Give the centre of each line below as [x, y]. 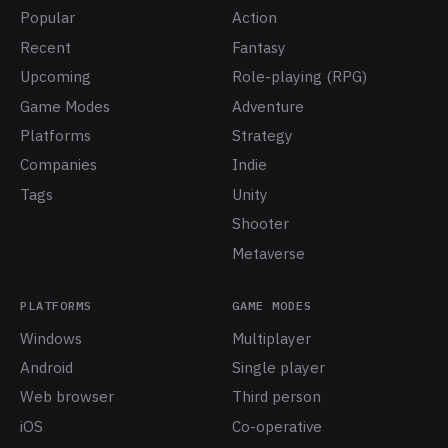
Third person [276, 396]
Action [254, 17]
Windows [51, 337]
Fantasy [259, 46]
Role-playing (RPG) [299, 76]
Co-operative [277, 425]
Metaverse [268, 252]
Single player [278, 366]
